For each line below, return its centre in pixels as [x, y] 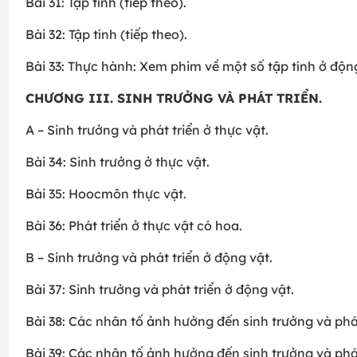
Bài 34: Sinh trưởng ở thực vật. [118, 162]
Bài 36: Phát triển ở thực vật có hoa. [134, 226]
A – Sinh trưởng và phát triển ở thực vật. [147, 130]
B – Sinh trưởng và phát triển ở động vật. [149, 258]
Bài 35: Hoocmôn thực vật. [106, 194]
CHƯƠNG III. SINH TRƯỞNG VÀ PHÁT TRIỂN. [174, 98]
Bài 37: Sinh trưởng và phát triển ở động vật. [160, 290]
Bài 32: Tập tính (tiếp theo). [106, 35]
